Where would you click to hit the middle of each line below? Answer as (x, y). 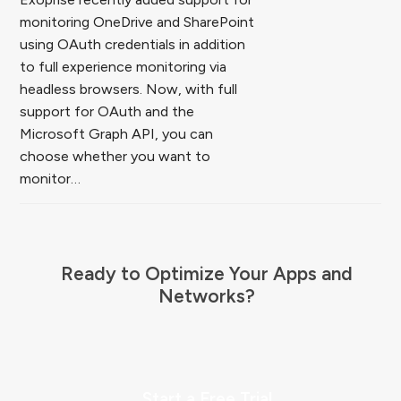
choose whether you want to (115, 157)
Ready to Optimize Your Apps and (207, 274)
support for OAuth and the (107, 112)
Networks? (207, 296)
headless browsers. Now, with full (129, 90)
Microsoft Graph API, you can (117, 134)
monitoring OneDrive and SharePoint (137, 22)
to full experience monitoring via (124, 67)
